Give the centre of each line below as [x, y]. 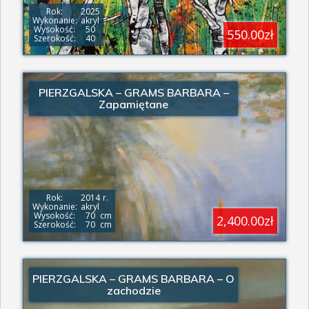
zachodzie [133, 290]
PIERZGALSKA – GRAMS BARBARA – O [134, 279]
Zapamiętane [134, 104]
